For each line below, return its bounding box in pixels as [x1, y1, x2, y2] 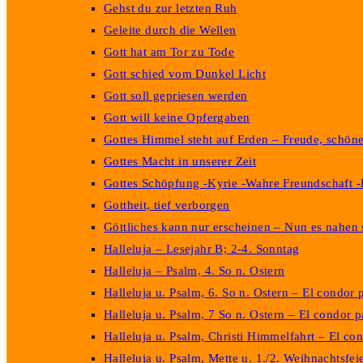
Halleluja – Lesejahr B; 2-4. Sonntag [104, 242, 300, 255]
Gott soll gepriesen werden [104, 89, 248, 102]
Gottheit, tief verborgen [104, 199, 230, 211]
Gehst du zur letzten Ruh [104, 2, 237, 15]
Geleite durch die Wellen [104, 23, 237, 36]
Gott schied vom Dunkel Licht [104, 67, 267, 80]
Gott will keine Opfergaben [104, 111, 250, 124]
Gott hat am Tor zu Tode [104, 45, 235, 58]
